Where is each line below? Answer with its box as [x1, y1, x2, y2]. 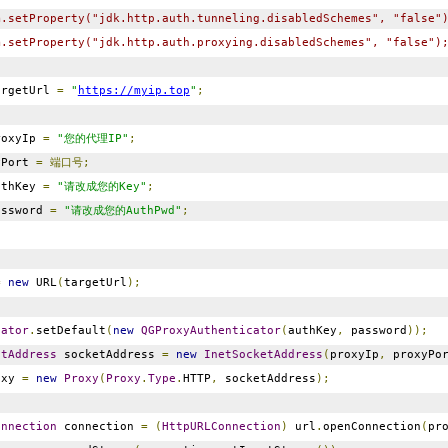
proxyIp [329, 347, 379, 361]
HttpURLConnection [161, 419, 281, 433]
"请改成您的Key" [56, 179, 147, 193]
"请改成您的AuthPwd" [63, 203, 182, 217]
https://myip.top [77, 83, 190, 97]
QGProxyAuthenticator [140, 323, 281, 337]
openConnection [322, 419, 421, 433]
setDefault [35, 323, 106, 337]
